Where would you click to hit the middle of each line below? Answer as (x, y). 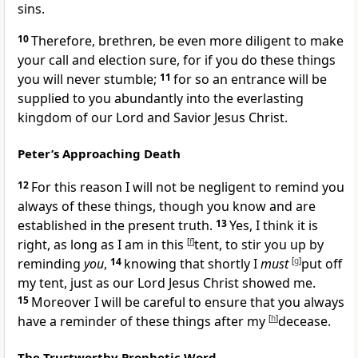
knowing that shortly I (192, 264)
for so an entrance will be (250, 80)
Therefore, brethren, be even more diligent (163, 41)
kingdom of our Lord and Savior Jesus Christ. (153, 118)
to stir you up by (274, 245)
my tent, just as (65, 283)
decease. (304, 322)
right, (36, 245)
